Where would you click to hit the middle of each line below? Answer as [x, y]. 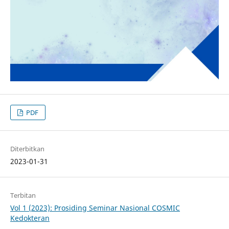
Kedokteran [30, 218]
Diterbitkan [27, 149]
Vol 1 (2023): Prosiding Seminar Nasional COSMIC [95, 208]
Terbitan [23, 196]
